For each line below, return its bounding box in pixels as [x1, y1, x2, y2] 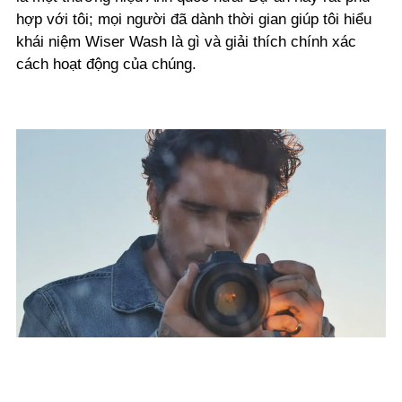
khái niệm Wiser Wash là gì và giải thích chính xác [16, 33, 356, 51]
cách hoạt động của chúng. [16, 56, 197, 74]
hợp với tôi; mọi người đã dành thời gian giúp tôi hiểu [16, 11, 371, 29]
